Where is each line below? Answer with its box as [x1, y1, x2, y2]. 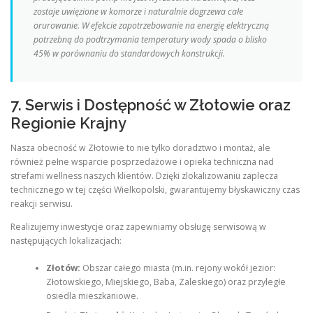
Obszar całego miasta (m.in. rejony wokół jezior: [80, 261, 275, 274]
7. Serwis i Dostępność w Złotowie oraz [10, 96, 291, 115]
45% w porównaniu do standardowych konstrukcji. [34, 48, 225, 60]
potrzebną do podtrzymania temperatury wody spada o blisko [34, 34, 267, 46]
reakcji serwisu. [10, 198, 73, 210]
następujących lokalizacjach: [10, 235, 122, 247]
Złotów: [45, 261, 80, 274]
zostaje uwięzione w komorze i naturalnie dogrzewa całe [34, 6, 243, 18]
